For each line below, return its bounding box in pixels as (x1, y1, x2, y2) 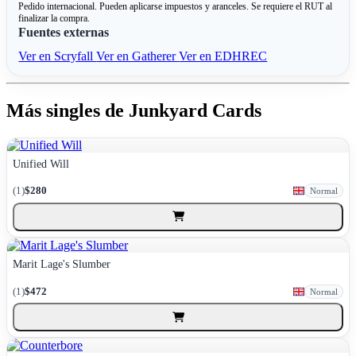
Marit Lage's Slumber (13, 257, 111, 270)
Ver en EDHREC (179, 49, 268, 64)
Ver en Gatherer (96, 49, 180, 64)
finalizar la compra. (18, 13, 91, 25)
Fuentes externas (18, 25, 110, 40)
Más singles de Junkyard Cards (6, 99, 261, 121)
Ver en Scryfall (18, 49, 97, 64)
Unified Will (13, 157, 70, 170)
